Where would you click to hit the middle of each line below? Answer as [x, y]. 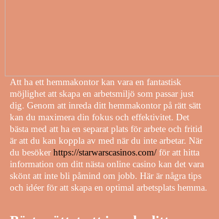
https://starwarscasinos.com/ [105, 152]
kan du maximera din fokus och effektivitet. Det [99, 117]
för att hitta [178, 152]
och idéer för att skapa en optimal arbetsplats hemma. [109, 187]
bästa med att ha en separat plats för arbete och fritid [106, 129]
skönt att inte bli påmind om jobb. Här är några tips [106, 175]
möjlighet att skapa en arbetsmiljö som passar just [102, 93]
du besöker [32, 152]
